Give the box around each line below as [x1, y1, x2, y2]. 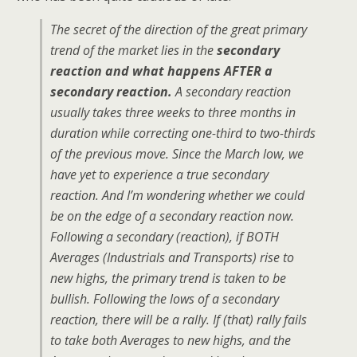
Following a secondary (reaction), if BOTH [50, 228, 279, 245]
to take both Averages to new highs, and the [50, 331, 291, 349]
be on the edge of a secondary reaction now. [50, 207, 294, 225]
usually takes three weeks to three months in [50, 104, 296, 121]
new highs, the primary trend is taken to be [50, 269, 286, 287]
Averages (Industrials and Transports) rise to [50, 249, 294, 266]
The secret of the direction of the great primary [50, 21, 307, 38]
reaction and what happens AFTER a [50, 62, 273, 80]
